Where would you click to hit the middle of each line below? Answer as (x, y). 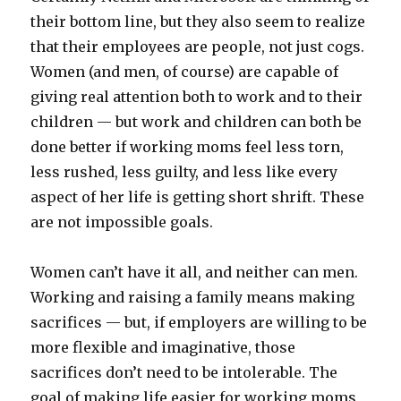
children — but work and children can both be (196, 122)
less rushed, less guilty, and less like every (184, 172)
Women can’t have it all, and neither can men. (195, 273)
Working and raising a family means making (193, 298)
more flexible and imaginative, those (163, 348)
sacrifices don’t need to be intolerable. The (184, 373)
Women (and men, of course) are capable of (185, 72)
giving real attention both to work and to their (197, 97)
